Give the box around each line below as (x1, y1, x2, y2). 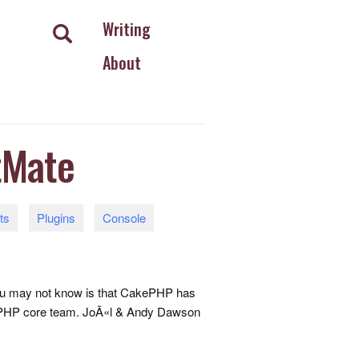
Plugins (37, 209, 76, 226)
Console (103, 209, 147, 226)
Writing (102, 17, 151, 41)
